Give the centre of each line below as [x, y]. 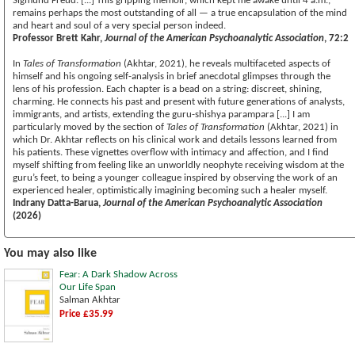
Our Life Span [88, 287]
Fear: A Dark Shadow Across [118, 274]
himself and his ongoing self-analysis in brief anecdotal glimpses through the [172, 76]
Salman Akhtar [90, 300]
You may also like [50, 253]
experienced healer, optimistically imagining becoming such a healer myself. [170, 190]
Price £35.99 [86, 314]
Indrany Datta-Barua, [58, 203]
